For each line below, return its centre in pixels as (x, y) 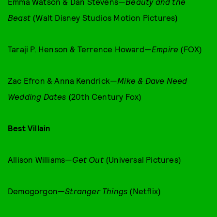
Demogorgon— (37, 191)
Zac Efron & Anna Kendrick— (63, 80)
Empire (165, 49)
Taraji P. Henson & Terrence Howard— (80, 49)
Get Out (88, 159)
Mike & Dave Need (152, 80)
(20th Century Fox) (104, 96)
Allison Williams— (40, 159)
